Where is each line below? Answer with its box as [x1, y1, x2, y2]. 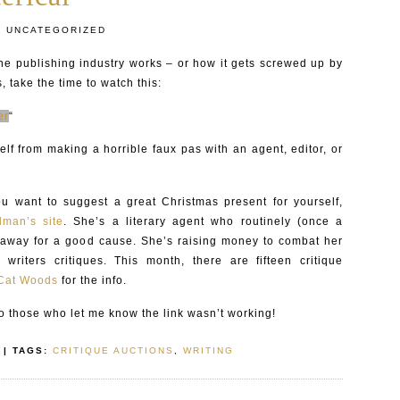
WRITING [183, 346, 234, 355]
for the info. [58, 274, 127, 287]
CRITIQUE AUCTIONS [53, 346, 174, 355]
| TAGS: [4, 346, 48, 355]
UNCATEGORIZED [2, 25, 106, 35]
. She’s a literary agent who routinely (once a [63, 215, 344, 228]
